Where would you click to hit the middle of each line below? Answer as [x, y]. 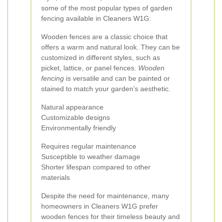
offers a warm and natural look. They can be [111, 47]
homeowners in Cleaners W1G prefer [100, 206]
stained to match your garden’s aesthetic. [106, 89]
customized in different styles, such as [101, 57]
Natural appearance [72, 107]
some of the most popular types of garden [107, 8]
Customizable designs [76, 117]
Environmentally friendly [79, 128]
